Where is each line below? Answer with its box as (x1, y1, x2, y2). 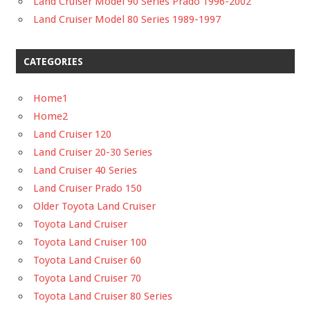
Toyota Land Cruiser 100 (33, 235, 147, 248)
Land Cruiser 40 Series (33, 163, 137, 176)
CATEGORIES (23, 55, 83, 67)
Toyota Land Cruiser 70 (33, 271, 141, 284)
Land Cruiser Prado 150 (33, 181, 142, 194)
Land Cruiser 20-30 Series (33, 145, 152, 158)
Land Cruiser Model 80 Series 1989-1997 (33, 13, 221, 26)
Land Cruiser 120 (33, 127, 111, 140)
